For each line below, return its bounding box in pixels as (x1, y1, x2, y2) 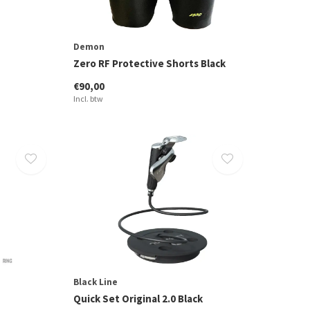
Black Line (73, 275, 118, 288)
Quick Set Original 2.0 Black (73, 291, 203, 305)
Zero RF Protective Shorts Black (73, 57, 226, 71)
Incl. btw (73, 93, 103, 104)
